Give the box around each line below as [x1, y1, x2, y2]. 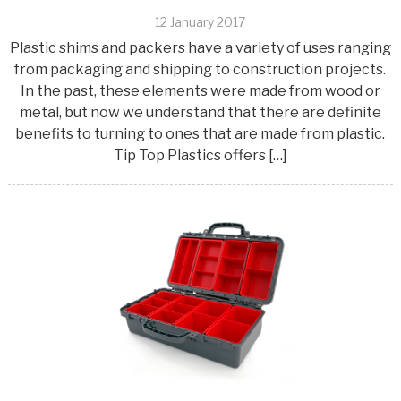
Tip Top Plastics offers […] [113, 146, 287, 164]
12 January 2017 [155, 13, 246, 30]
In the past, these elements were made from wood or [20, 81, 380, 99]
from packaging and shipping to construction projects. [14, 60, 387, 78]
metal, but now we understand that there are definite [19, 103, 381, 121]
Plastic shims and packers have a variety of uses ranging [9, 38, 391, 56]
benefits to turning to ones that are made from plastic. [15, 124, 386, 142]
